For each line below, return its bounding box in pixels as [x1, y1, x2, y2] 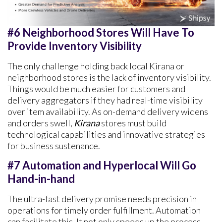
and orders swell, [7, 117, 74, 128]
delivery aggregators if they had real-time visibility [7, 94, 203, 106]
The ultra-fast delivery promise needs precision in [7, 193, 197, 204]
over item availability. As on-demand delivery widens [7, 106, 208, 117]
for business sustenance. [7, 140, 100, 151]
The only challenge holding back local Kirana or [7, 60, 184, 71]
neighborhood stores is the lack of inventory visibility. [7, 71, 211, 83]
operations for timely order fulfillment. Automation [7, 204, 201, 216]
